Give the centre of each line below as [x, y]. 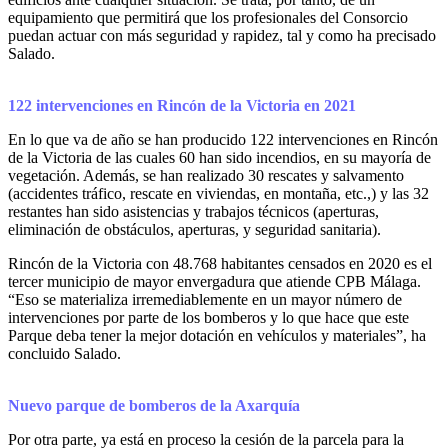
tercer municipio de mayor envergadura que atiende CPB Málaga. [214, 282]
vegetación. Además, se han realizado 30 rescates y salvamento [206, 176]
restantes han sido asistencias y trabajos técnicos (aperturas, [193, 212]
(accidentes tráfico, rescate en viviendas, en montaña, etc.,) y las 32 [218, 194]
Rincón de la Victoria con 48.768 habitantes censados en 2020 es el [220, 264]
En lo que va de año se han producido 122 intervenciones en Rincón [223, 140]
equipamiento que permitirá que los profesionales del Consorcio [208, 18]
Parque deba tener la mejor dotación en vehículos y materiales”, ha [217, 336]
